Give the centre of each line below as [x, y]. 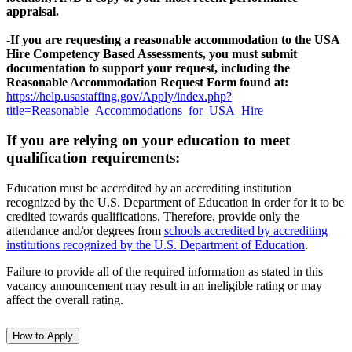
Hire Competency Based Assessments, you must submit [152, 53]
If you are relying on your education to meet [148, 141]
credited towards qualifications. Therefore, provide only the [153, 217]
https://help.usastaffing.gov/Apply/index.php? [119, 96]
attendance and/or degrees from [85, 231]
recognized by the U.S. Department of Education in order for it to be [175, 203]
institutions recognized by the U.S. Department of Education [156, 245]
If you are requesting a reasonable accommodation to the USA [175, 39]
